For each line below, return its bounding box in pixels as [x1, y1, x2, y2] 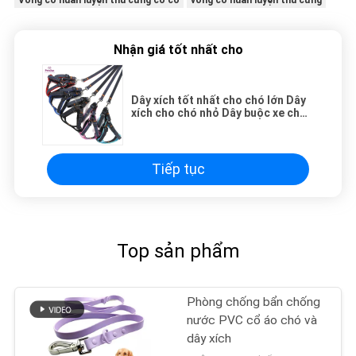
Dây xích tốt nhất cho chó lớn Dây [131, 93, 306, 106]
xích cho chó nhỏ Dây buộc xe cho [131, 106, 307, 119]
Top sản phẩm [117, 239, 239, 262]
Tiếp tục [151, 161, 205, 178]
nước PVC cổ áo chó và [187, 312, 318, 327]
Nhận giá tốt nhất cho [113, 41, 243, 57]
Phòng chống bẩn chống [187, 294, 321, 309]
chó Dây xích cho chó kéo [131, 118, 264, 132]
